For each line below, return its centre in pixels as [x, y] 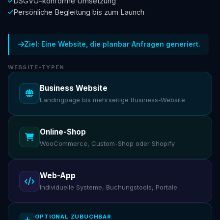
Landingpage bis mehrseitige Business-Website [113, 100]
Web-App [58, 175]
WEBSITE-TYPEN [36, 67]
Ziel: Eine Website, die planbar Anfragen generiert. [112, 44]
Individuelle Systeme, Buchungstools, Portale [109, 187]
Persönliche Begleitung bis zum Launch [79, 12]
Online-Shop [63, 132]
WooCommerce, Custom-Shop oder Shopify [108, 144]
